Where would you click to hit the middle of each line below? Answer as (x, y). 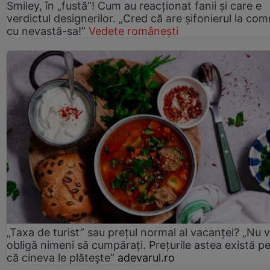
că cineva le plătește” (61, 257)
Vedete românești (133, 31)
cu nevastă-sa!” (48, 31)
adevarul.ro (146, 257)
